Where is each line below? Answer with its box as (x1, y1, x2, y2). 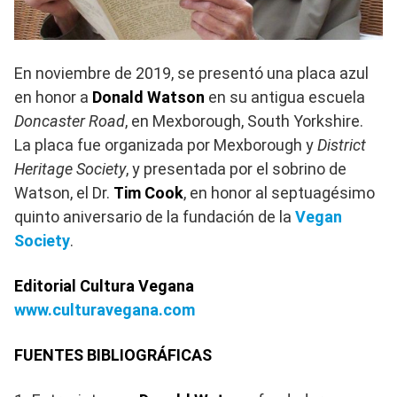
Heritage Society (14, 160, 126, 179)
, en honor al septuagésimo (183, 183, 375, 203)
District (317, 136, 366, 155)
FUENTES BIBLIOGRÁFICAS (14, 346, 212, 365)
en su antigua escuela (205, 88, 365, 107)
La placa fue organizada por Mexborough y (14, 136, 317, 155)
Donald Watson (92, 88, 205, 107)
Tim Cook (113, 183, 183, 203)
